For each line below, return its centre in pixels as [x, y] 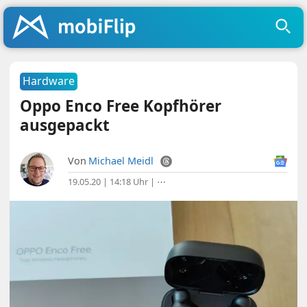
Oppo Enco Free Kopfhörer [121, 106]
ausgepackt [65, 125]
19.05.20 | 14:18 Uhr [108, 182]
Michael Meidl [121, 161]
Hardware [49, 81]
